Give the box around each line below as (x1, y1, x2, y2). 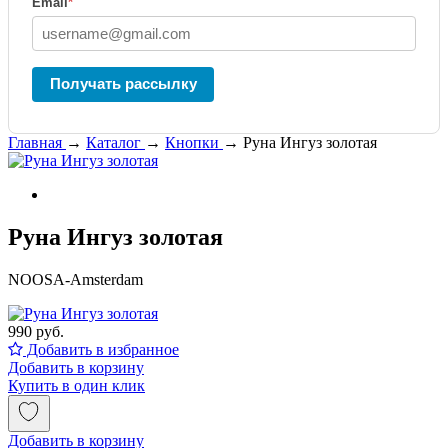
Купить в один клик (8, 376, 145, 394)
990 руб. (8, 322, 64, 340)
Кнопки (165, 134, 219, 151)
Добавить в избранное (23, 340, 179, 358)
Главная (8, 134, 62, 151)
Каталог (86, 134, 141, 151)
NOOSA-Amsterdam (8, 270, 143, 288)
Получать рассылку (49, 75, 197, 92)
